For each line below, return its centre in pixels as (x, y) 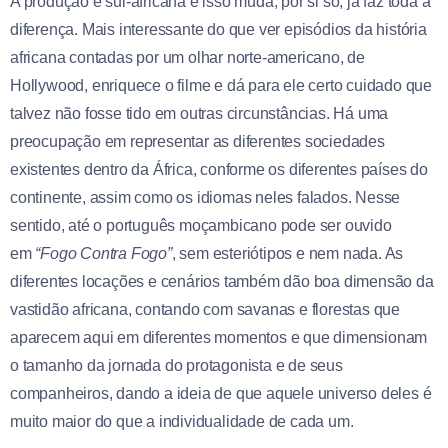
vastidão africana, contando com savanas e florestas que (205, 309)
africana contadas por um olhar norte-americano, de (187, 57)
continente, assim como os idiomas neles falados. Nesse (205, 197)
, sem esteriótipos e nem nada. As (287, 253)
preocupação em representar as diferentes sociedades (197, 141)
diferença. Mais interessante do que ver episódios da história (218, 29)
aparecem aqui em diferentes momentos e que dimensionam (219, 337)
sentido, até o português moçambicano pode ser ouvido (201, 225)
